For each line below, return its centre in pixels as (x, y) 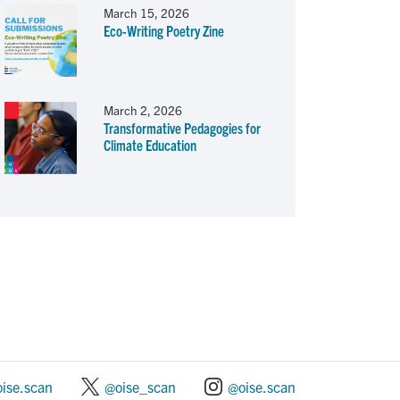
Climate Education (150, 144)
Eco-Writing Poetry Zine (163, 31)
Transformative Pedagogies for (182, 127)
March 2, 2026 (142, 110)
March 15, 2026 (146, 13)
